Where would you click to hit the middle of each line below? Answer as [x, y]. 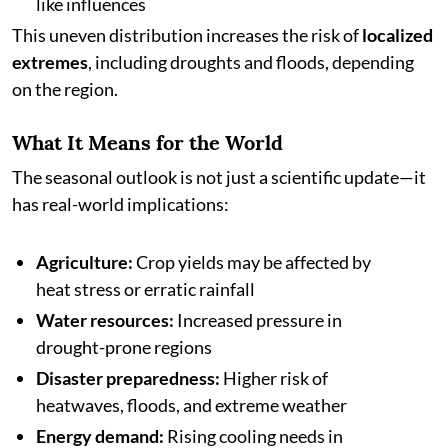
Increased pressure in [258, 320]
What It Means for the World [147, 142]
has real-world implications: [120, 204]
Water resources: [105, 320]
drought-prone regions [124, 347]
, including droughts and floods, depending [251, 62]
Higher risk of [274, 378]
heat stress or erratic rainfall [145, 289]
